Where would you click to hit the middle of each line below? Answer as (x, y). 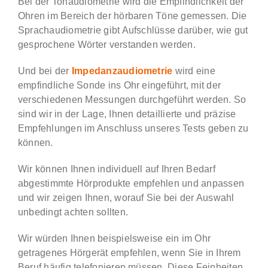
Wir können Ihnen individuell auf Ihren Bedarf (116, 169)
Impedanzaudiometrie (122, 71)
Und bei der (45, 71)
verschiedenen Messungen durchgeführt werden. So (132, 99)
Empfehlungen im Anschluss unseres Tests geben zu (133, 128)
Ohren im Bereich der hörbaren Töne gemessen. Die (132, 16)
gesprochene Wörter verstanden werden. (106, 44)
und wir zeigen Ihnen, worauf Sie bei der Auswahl (126, 197)
